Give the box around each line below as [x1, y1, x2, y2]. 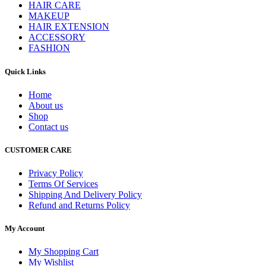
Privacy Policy [28, 168, 83, 179]
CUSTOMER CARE [5, 145, 72, 154]
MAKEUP [28, 11, 69, 21]
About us [28, 100, 63, 110]
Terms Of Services [28, 179, 98, 189]
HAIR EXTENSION [28, 21, 109, 32]
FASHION [28, 43, 70, 53]
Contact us [28, 121, 68, 132]
